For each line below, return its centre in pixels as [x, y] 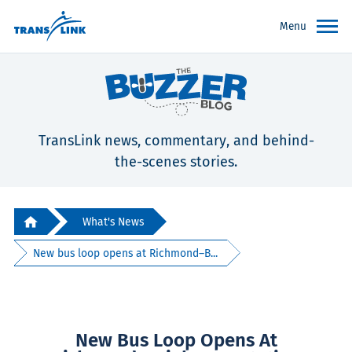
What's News [113, 222]
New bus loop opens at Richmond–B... [126, 253]
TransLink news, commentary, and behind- [176, 141]
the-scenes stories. [176, 162]
